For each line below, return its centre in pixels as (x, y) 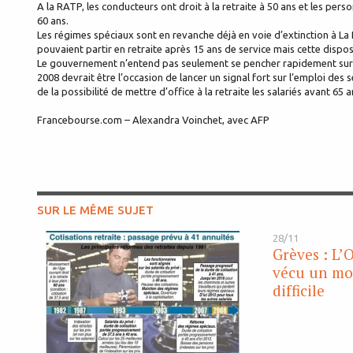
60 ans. (53, 21)
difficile (298, 291)
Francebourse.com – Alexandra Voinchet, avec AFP (153, 120)
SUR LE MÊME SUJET (95, 210)
